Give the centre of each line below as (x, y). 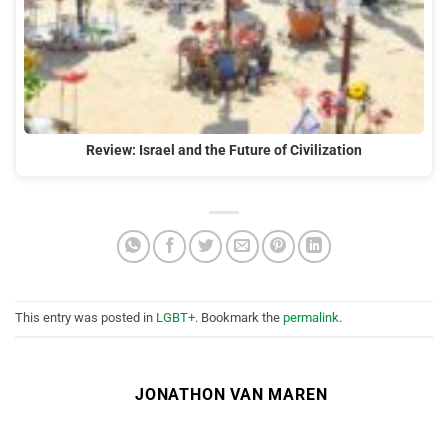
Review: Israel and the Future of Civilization (224, 151)
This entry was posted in (85, 317)
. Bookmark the (239, 317)
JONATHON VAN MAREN (231, 394)
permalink (311, 317)
